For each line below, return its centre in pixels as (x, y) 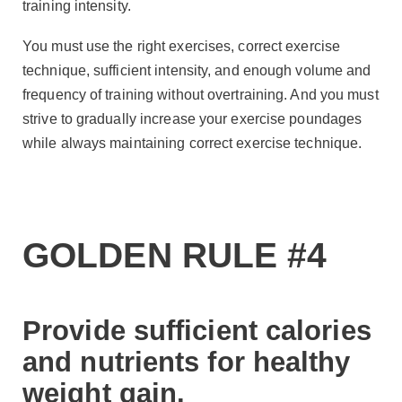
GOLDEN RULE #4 (175, 255)
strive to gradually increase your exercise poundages (192, 119)
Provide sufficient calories (197, 330)
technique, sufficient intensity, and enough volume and (197, 71)
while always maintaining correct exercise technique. (192, 144)
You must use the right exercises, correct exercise (182, 47)
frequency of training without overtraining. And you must (201, 95)
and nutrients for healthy (187, 362)
